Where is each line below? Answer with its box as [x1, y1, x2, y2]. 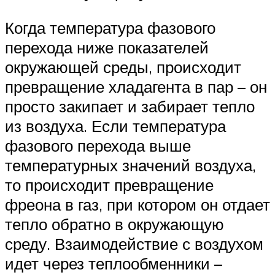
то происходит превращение [5, 174, 214, 195]
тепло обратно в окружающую [5, 214, 224, 234]
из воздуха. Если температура [5, 115, 226, 136]
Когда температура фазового [5, 17, 215, 37]
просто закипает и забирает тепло [5, 96, 255, 116]
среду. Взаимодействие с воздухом [5, 233, 263, 254]
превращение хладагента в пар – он [5, 76, 267, 96]
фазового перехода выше [5, 135, 191, 155]
